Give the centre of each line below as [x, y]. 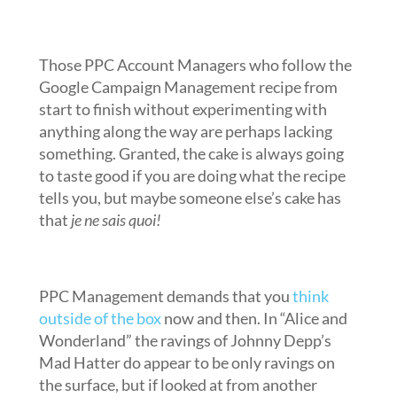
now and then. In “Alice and [254, 318]
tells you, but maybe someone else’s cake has [190, 198]
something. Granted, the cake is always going [191, 153]
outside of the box [100, 318]
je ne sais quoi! [116, 220]
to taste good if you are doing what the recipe [192, 175]
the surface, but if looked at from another [178, 385]
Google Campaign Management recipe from [188, 87]
